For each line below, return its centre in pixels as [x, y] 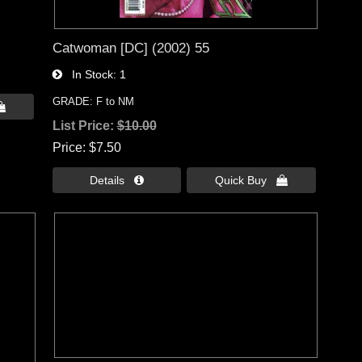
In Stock [87, 74]
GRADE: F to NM [93, 101]
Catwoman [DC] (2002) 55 [130, 47]
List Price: [84, 125]
